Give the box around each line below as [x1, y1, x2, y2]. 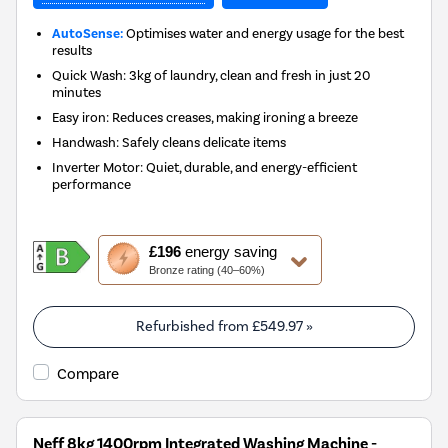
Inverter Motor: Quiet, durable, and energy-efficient [52, 158, 358, 175]
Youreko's [98, 315, 167, 335]
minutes [52, 83, 102, 100]
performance [52, 175, 132, 192]
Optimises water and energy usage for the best [123, 24, 405, 41]
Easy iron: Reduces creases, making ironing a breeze [52, 108, 359, 125]
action [98, 255, 144, 275]
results [52, 41, 93, 58]
